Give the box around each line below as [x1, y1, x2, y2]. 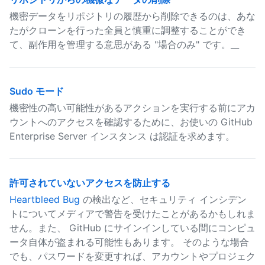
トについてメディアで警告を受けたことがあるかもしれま [9, 208, 256, 219]
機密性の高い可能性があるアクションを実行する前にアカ [9, 102, 256, 114]
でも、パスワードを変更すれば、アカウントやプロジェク [9, 250, 256, 262]
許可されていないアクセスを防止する [9, 177, 170, 189]
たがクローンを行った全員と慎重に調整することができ [9, 24, 246, 36]
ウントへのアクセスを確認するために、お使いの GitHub [9, 116, 253, 128]
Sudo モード [9, 85, 64, 97]
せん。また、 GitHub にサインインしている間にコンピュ [9, 222, 256, 234]
